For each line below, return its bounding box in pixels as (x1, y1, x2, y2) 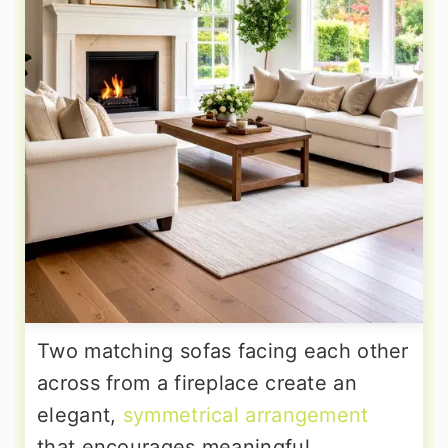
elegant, (37, 403, 123, 428)
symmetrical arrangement (122, 403, 369, 428)
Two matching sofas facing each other (37, 339, 409, 364)
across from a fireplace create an (37, 371, 357, 396)
